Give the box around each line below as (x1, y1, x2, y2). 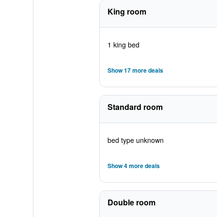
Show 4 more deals (107, 161, 160, 170)
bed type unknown (107, 135, 164, 145)
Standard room (107, 101, 163, 112)
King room (107, 6, 146, 17)
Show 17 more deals (107, 66, 163, 75)
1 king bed (107, 40, 139, 49)
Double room (107, 197, 155, 208)
